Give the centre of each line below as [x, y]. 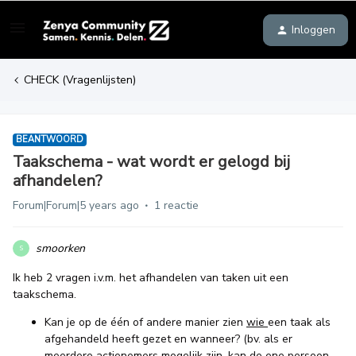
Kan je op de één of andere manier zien [145, 322]
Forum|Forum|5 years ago [76, 205]
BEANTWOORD [50, 139]
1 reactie [176, 205]
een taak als [299, 322]
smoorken [60, 248]
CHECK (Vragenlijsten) [80, 80]
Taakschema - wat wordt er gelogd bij [151, 162]
